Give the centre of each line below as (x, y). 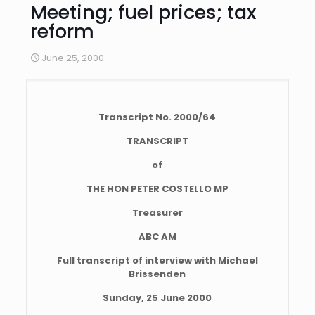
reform (62, 31)
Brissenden (157, 274)
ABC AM (157, 237)
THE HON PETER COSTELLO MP (157, 189)
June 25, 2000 (73, 58)
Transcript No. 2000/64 (157, 117)
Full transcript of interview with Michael (157, 261)
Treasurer (157, 213)
